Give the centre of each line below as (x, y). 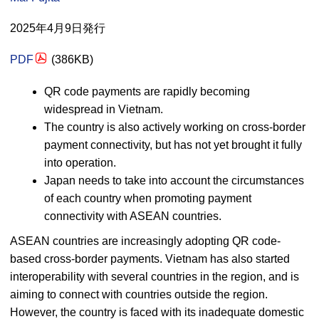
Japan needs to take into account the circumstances (174, 181)
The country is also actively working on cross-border (175, 127)
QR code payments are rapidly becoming (147, 91)
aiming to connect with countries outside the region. (139, 294)
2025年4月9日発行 (58, 28)
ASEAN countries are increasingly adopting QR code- (145, 241)
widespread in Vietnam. (104, 109)
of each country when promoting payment (148, 198)
